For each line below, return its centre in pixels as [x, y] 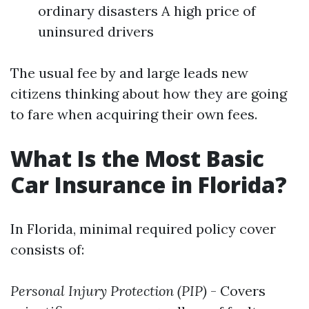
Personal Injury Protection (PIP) [109, 291]
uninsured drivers [96, 31]
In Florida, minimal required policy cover [143, 229]
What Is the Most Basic [137, 158]
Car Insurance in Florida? [149, 185]
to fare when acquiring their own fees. [134, 114]
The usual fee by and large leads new [129, 73]
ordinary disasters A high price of [147, 11]
